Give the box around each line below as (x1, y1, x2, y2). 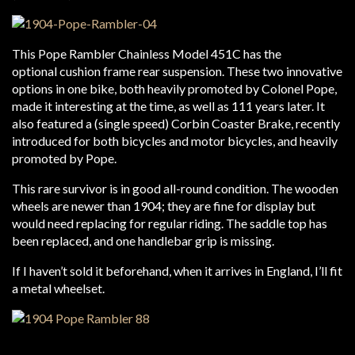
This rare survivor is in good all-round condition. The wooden (12, 181, 338, 196)
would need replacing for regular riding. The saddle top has (12, 216, 327, 231)
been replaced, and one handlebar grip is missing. (12, 233, 274, 248)
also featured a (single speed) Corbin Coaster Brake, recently (12, 116, 340, 131)
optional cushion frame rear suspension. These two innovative (12, 63, 342, 78)
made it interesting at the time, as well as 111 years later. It (12, 98, 325, 113)
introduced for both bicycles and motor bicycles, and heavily (12, 133, 338, 148)
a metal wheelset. (12, 281, 105, 296)
